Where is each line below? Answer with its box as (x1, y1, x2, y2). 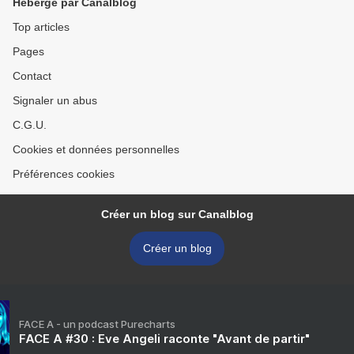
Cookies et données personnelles (13, 143, 179, 156)
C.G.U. (13, 119, 47, 131)
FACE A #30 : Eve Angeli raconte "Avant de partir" (19, 331, 310, 346)
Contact (13, 70, 51, 82)
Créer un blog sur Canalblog (100, 208, 254, 220)
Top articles (13, 21, 70, 33)
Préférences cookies (13, 168, 115, 180)
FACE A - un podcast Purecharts (19, 318, 175, 330)
